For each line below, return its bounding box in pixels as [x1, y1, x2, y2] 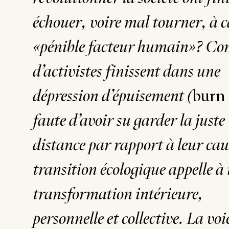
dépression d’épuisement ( [33, 86, 193, 106]
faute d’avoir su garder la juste [33, 111, 225, 130]
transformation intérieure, [33, 185, 203, 204]
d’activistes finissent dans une [33, 62, 220, 81]
